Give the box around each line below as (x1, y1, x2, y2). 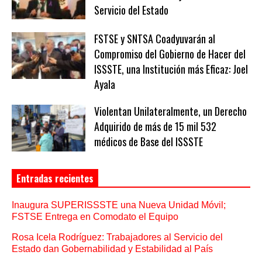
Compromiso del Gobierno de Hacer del (94, 46, 246, 62)
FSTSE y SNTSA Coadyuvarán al (94, 31, 215, 47)
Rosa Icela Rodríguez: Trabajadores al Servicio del (12, 232, 223, 242)
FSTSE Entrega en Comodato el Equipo (12, 211, 178, 222)
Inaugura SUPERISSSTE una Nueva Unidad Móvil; (12, 199, 226, 210)
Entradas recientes (16, 171, 94, 185)
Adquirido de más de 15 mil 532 (94, 119, 216, 135)
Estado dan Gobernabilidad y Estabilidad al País (12, 243, 213, 254)
